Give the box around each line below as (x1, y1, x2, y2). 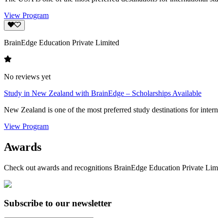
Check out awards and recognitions (4, 163, 114, 172)
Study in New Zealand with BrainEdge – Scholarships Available (4, 89, 201, 98)
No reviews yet (4, 73, 51, 81)
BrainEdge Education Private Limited (4, 38, 119, 47)
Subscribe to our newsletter (4, 198, 111, 208)
